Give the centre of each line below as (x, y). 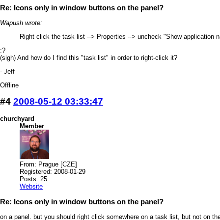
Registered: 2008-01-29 (53, 172)
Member (32, 126)
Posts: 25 (33, 179)
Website (31, 187)
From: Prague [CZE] (48, 165)
